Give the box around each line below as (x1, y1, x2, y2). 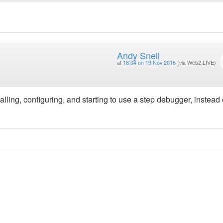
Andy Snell (116, 48, 160, 62)
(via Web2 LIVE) (177, 58, 216, 66)
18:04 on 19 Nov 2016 (122, 58, 176, 66)
